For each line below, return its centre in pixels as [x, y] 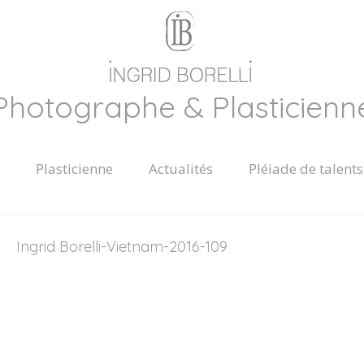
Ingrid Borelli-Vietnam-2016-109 [121, 247]
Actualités [181, 169]
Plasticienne [74, 169]
